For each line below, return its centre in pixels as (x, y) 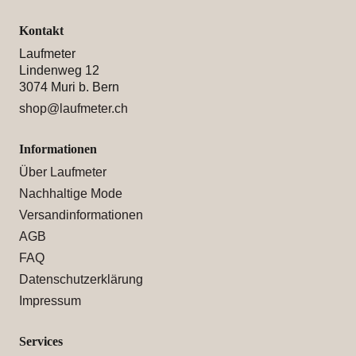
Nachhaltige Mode (70, 193)
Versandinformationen (81, 215)
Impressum (50, 301)
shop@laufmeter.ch (73, 108)
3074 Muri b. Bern (69, 87)
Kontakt (41, 31)
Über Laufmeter (62, 172)
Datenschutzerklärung (81, 279)
